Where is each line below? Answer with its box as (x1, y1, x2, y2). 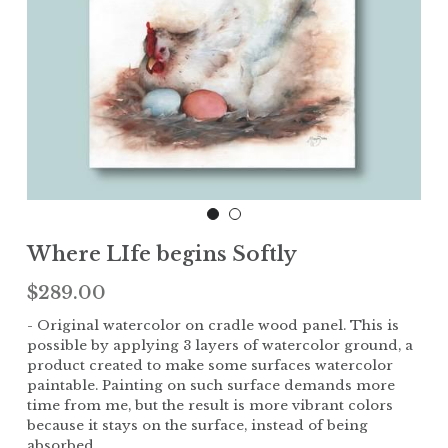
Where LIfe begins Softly (26, 241, 297, 266)
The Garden (74, 71, 180, 91)
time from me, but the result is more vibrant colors (26, 396, 393, 414)
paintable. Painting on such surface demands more (26, 376, 395, 394)
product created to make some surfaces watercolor (26, 356, 393, 374)
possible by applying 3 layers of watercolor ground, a (26, 336, 413, 354)
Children (74, 25, 152, 45)
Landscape (74, 117, 166, 137)
